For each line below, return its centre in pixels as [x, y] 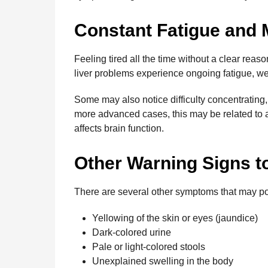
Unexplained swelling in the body [163, 261]
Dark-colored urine [132, 232]
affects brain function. [119, 128]
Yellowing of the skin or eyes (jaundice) [175, 218]
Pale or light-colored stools [149, 246]
